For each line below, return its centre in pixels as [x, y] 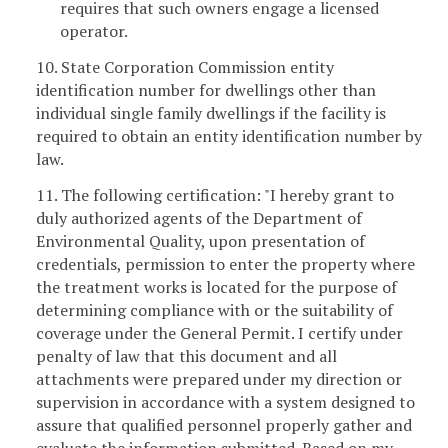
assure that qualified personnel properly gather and [224, 424]
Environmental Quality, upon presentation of [200, 240]
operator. [94, 31]
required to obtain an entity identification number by [229, 135]
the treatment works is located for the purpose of [216, 286]
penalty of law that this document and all [186, 355]
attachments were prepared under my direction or [219, 378]
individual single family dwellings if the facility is [211, 112]
